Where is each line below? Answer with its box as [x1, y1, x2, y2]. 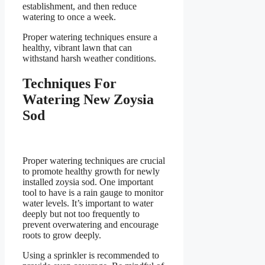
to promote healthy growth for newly [22, 166, 160, 176]
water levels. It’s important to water [22, 198, 153, 208]
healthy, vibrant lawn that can [22, 43, 132, 53]
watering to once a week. [22, 12, 116, 22]
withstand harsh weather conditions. [22, 53, 156, 64]
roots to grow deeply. [22, 230, 101, 240]
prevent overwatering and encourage [22, 219, 159, 230]
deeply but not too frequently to [22, 208, 140, 219]
